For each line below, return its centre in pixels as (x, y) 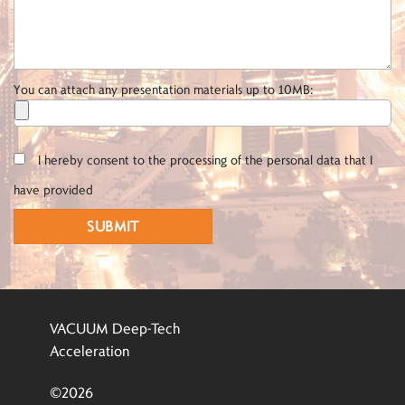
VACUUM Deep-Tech (115, 328)
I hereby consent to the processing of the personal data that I (205, 159)
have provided (53, 188)
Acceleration (89, 351)
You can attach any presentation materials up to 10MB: (163, 89)
